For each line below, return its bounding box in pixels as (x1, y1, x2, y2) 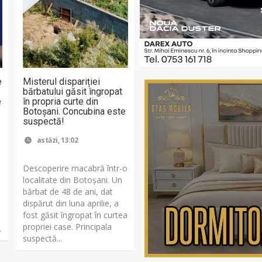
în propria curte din (23, 95, 99, 107)
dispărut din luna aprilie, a (23, 197, 119, 209)
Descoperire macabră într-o (23, 162, 128, 174)
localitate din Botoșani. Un (23, 174, 123, 185)
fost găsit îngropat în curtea (23, 209, 128, 220)
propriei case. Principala (23, 220, 112, 232)
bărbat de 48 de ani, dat (23, 185, 113, 197)
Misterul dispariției (23, 75, 101, 87)
